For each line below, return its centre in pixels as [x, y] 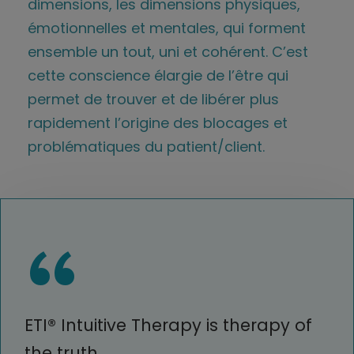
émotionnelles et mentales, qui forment [167, 28]
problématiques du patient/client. [146, 146]
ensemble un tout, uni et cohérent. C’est [168, 51]
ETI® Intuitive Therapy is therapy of [168, 325]
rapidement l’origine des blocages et [158, 122]
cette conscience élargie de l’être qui [158, 75]
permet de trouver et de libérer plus [153, 99]
